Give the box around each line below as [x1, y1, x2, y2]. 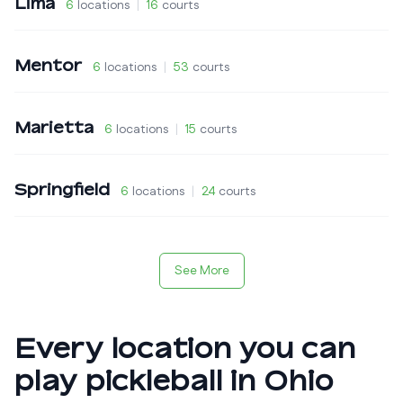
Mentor [14, 55, 82, 75]
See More [174, 262, 229, 280]
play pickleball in [14, 364, 264, 397]
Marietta [14, 117, 94, 137]
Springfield [14, 179, 110, 199]
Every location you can [14, 332, 356, 364]
